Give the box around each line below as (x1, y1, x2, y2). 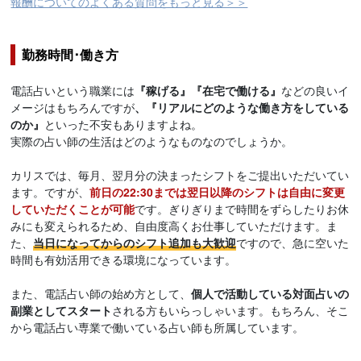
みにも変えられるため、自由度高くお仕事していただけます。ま (10, 218, 338, 234)
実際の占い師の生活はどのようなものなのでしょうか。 (10, 133, 293, 150)
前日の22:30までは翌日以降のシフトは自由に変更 (89, 184, 346, 201)
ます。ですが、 (10, 184, 90, 201)
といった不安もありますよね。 (44, 116, 203, 133)
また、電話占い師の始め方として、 (10, 285, 192, 302)
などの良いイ (281, 82, 350, 99)
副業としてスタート (10, 302, 113, 319)
